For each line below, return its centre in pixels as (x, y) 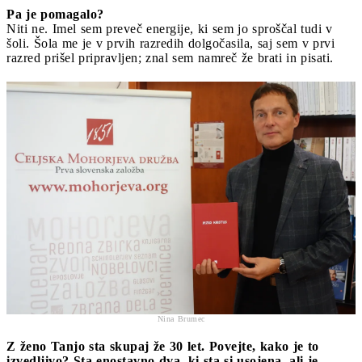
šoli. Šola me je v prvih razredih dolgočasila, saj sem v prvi (170, 43)
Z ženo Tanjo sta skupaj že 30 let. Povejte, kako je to (163, 346)
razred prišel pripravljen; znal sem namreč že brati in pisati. (170, 57)
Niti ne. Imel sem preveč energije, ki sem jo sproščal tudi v (170, 28)
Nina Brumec (181, 318)
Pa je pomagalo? (55, 14)
